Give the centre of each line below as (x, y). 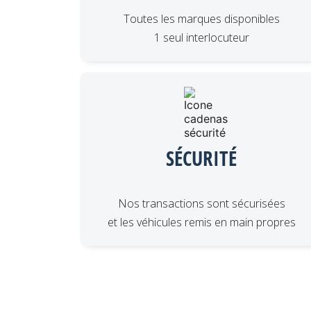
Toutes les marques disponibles (201, 18)
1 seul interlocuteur (201, 37)
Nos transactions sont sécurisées (201, 203)
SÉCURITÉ (202, 158)
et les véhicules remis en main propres (201, 222)
